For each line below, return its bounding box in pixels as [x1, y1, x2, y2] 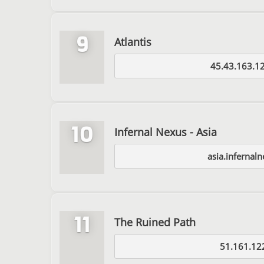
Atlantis [114, 34, 151, 49]
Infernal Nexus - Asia [114, 124, 217, 139]
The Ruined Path [114, 214, 196, 229]
